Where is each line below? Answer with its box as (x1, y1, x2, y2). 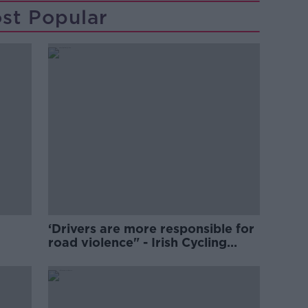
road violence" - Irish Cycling (48, 235, 228, 250)
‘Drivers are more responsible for (48, 221, 255, 236)
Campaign (48, 249, 112, 263)
